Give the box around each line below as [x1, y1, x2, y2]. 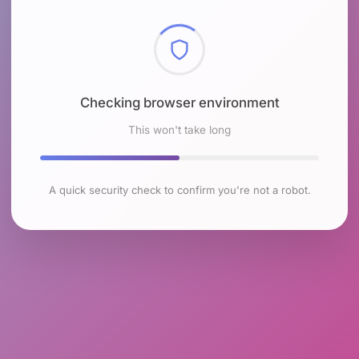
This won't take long [128, 123, 231, 137]
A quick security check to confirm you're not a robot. [48, 184, 311, 197]
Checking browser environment [79, 95, 280, 111]
